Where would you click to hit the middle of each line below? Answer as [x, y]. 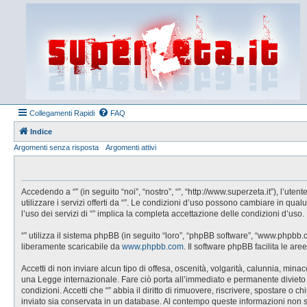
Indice [41, 132]
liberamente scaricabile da [72, 247]
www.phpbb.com [153, 247]
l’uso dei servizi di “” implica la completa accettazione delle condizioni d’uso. [163, 214]
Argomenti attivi [131, 147]
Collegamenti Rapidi [62, 113]
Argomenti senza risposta [56, 147]
